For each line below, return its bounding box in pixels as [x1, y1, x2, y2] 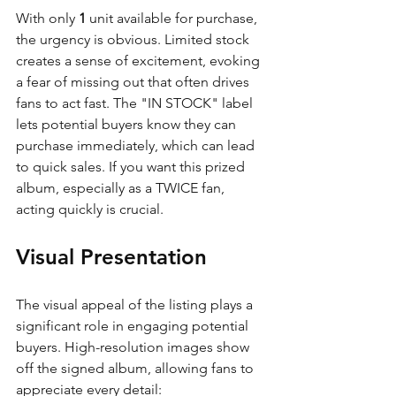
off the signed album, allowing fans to [16, 359, 257, 377]
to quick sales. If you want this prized [16, 157, 248, 175]
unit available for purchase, [86, 9, 261, 27]
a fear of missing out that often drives [16, 72, 253, 90]
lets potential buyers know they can [16, 115, 240, 133]
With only [16, 9, 79, 27]
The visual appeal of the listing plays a [16, 295, 256, 313]
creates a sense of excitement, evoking [16, 51, 263, 69]
